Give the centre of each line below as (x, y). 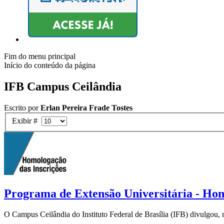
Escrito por (22, 108)
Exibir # (27, 120)
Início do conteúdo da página (50, 65)
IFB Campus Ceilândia (63, 87)
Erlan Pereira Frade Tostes (86, 108)
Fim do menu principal (40, 56)
